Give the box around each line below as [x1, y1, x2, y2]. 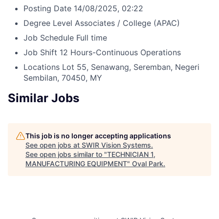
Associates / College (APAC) [75, 18, 180, 28]
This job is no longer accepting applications [25, 131, 171, 140]
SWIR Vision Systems [82, 141, 151, 150]
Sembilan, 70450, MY [23, 73, 102, 83]
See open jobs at [25, 141, 82, 150]
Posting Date [23, 3, 71, 14]
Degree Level [23, 18, 72, 28]
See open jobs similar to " [25, 150, 107, 159]
